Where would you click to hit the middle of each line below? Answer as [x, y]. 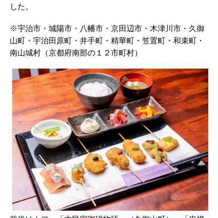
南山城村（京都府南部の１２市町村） [76, 52]
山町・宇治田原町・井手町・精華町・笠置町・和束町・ [107, 40]
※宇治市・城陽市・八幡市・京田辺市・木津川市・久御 [107, 28]
